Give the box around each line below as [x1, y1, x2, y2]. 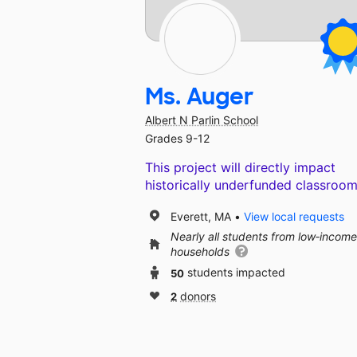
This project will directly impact [145, 159, 335, 176]
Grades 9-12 [145, 131, 210, 146]
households [171, 245, 233, 259]
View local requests [244, 209, 344, 223]
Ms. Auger [145, 82, 254, 112]
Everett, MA [171, 209, 231, 223]
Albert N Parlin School [145, 113, 258, 127]
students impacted [187, 265, 285, 280]
